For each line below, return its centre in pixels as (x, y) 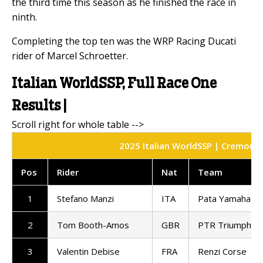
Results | (39, 106)
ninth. (24, 17)
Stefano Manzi (85, 198)
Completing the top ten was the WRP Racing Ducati (124, 41)
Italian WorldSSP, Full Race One (114, 84)
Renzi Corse (222, 251)
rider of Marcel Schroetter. (70, 55)
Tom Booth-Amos (93, 225)
